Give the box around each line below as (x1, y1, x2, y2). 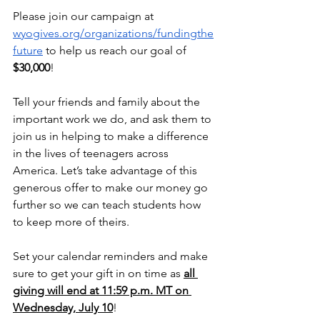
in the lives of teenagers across (13, 146, 171, 160)
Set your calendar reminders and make (13, 249, 211, 263)
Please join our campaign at (13, 9, 156, 23)
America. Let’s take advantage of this (13, 164, 200, 177)
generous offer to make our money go (13, 181, 211, 194)
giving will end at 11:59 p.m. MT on (13, 284, 191, 297)
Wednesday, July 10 (13, 301, 113, 314)
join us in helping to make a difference (13, 129, 211, 143)
